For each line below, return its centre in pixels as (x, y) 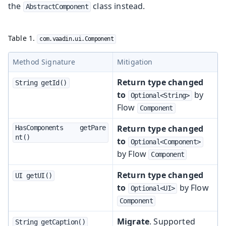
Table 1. (23, 38)
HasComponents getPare (39, 127)
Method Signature (44, 62)
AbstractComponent (57, 6)
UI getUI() (34, 175)
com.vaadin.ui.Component (77, 39)
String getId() (41, 82)
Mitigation (135, 62)
